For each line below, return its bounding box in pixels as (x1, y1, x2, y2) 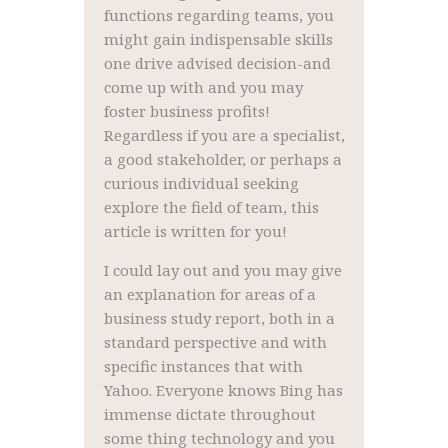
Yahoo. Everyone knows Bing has (103, 380, 343, 401)
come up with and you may (103, 77, 303, 98)
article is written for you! (103, 221, 287, 242)
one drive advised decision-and (103, 53, 331, 74)
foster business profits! (103, 101, 270, 122)
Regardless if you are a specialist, (103, 125, 345, 146)
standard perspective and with (103, 332, 327, 353)
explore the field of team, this (103, 197, 319, 218)
